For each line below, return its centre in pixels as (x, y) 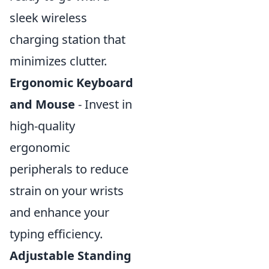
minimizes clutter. (58, 61)
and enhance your (59, 212)
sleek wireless (48, 18)
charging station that (68, 39)
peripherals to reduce (69, 169)
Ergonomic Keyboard (71, 83)
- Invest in (104, 104)
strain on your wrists (67, 191)
